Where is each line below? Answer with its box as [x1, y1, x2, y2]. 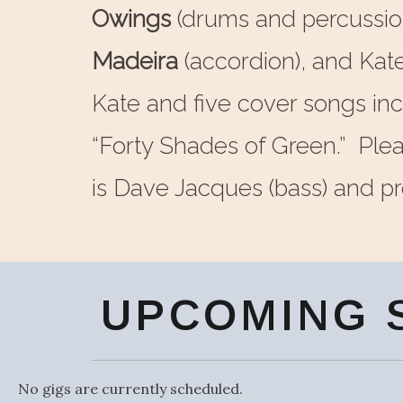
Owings [92, 5, 177, 32]
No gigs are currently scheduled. [18, 379, 243, 398]
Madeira [92, 48, 184, 75]
